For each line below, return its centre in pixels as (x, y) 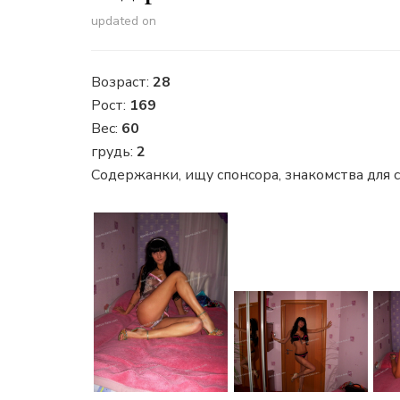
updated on (124, 21)
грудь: (114, 152)
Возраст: (122, 83)
